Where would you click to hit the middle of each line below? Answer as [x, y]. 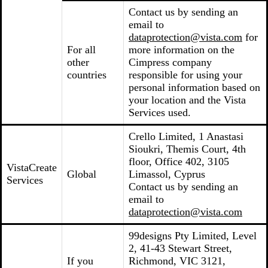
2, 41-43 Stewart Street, [180, 248]
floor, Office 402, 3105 [179, 162]
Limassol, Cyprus [167, 174]
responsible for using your [185, 75]
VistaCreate [32, 167]
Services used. [160, 112]
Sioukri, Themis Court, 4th [187, 149]
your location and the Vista [187, 100]
